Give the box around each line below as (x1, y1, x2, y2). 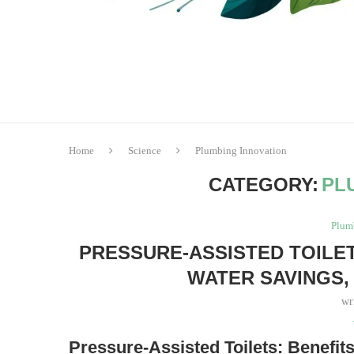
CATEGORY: (209, 174, 319, 196)
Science (128, 145, 161, 157)
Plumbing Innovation (195, 145, 287, 157)
